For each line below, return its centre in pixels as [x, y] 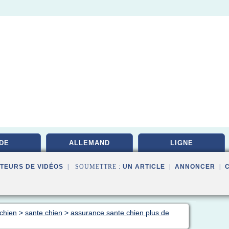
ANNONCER [195, 167]
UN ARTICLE [144, 167]
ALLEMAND [89, 143]
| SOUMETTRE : [93, 167]
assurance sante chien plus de [120, 213]
